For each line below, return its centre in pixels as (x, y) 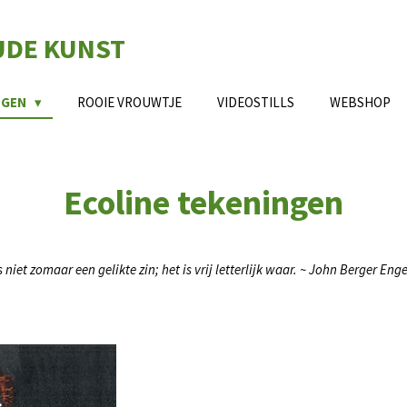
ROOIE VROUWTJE (129, 102)
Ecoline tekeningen (203, 202)
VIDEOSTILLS (256, 102)
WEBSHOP (360, 102)
